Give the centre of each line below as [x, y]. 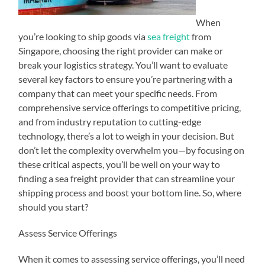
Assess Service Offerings [68, 232]
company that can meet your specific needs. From [118, 93]
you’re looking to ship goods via [83, 36]
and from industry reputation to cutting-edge [110, 121]
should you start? [54, 206]
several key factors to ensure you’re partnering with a [126, 79]
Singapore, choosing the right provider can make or [121, 50]
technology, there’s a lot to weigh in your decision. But [127, 135]
